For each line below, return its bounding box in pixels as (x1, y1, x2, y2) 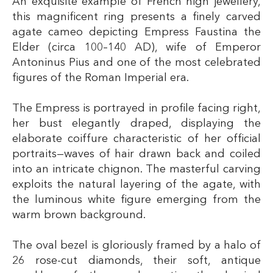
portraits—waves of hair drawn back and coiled (12, 148, 261, 160)
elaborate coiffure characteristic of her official (12, 133, 261, 144)
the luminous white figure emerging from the (12, 194, 261, 205)
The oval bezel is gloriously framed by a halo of (12, 239, 261, 251)
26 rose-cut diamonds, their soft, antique (12, 255, 261, 266)
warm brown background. (12, 209, 146, 221)
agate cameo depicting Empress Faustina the (12, 26, 261, 38)
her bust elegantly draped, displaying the (12, 118, 261, 129)
